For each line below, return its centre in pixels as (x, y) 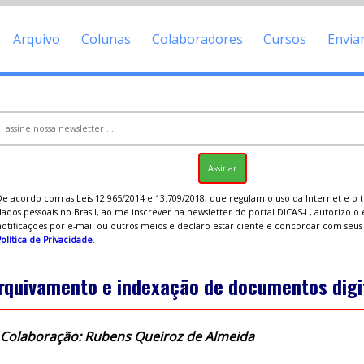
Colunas (106, 39)
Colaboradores (197, 39)
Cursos (285, 39)
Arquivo (37, 39)
